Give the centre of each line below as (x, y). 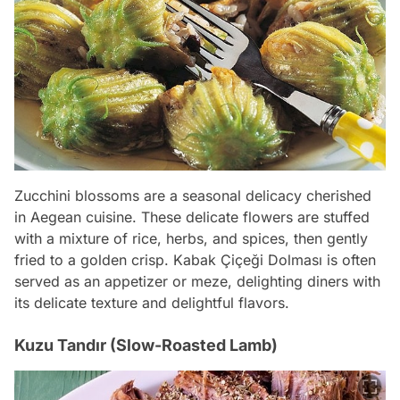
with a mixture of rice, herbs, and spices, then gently (191, 238)
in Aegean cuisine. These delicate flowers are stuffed (192, 217)
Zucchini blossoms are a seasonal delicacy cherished (193, 195)
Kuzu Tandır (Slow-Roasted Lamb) (146, 345)
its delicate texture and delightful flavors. (152, 302)
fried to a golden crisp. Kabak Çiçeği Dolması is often (195, 259)
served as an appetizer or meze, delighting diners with (197, 281)
